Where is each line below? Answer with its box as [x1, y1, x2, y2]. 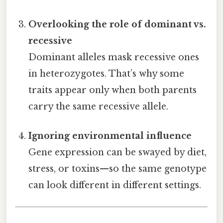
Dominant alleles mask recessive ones [28, 51, 200, 63]
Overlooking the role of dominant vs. [28, 18, 207, 30]
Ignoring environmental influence [28, 130, 192, 141]
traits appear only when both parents [28, 84, 197, 96]
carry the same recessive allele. [28, 101, 169, 112]
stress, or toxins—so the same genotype [28, 163, 207, 174]
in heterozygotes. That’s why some [28, 68, 185, 79]
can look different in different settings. [28, 179, 202, 191]
